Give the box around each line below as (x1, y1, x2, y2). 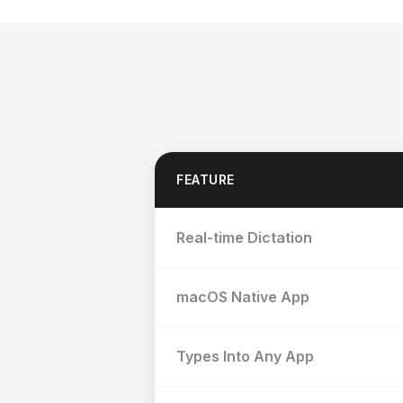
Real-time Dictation (176, 228, 312, 246)
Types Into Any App (176, 347, 314, 365)
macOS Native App (176, 288, 309, 306)
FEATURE (176, 172, 235, 187)
